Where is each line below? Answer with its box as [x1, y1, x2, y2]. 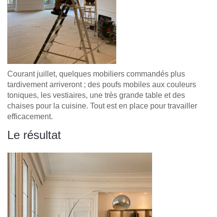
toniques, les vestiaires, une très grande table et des [7, 91, 185, 99]
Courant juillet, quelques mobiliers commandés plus [7, 70, 185, 78]
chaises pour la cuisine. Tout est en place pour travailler [7, 102, 197, 110]
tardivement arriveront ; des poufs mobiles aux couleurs [7, 80, 196, 89]
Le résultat [7, 128, 61, 141]
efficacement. [7, 112, 53, 121]
